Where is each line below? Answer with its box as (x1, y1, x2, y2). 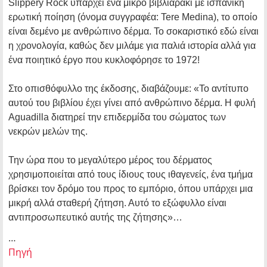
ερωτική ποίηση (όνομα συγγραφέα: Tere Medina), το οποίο (8, 12, 257, 23)
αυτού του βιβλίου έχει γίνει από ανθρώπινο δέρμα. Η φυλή (8, 98, 256, 108)
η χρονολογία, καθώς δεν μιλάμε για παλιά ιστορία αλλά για (8, 41, 256, 51)
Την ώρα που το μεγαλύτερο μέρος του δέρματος (8, 155, 212, 166)
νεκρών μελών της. (8, 126, 90, 137)
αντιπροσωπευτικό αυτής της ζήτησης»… (8, 212, 182, 223)
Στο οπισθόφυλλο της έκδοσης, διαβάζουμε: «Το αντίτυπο (8, 83, 249, 94)
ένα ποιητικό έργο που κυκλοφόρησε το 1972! (8, 55, 202, 66)
